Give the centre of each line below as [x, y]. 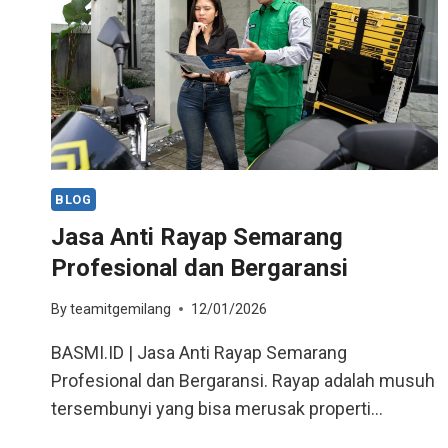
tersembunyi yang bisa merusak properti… [217, 408]
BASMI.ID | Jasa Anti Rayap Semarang [199, 352]
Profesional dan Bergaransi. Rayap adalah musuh [243, 380]
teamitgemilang [121, 309]
